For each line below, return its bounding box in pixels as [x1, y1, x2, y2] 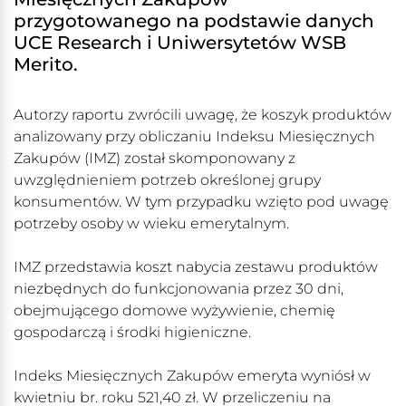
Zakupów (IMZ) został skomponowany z [14, 150, 295, 168]
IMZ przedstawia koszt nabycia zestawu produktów [14, 258, 378, 276]
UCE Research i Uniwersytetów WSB [14, 32, 346, 54]
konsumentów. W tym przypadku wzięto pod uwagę [14, 193, 389, 211]
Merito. [14, 53, 78, 76]
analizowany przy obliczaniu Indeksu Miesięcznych [14, 128, 375, 146]
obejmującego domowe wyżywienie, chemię [14, 302, 335, 320]
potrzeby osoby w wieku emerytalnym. [14, 215, 289, 233]
